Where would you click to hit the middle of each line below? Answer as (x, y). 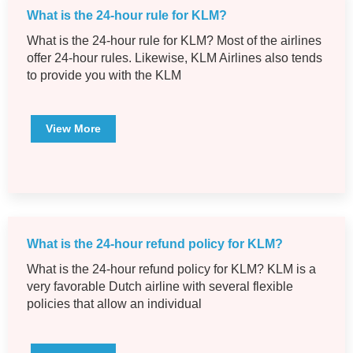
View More (73, 129)
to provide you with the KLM (104, 76)
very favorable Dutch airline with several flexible (160, 287)
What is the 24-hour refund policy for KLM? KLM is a (171, 269)
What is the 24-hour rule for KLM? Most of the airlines (174, 41)
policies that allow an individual (114, 304)
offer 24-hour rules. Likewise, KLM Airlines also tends (175, 58)
